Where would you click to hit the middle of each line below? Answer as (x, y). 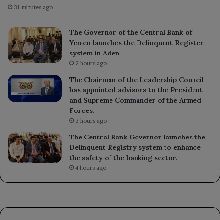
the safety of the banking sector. (124, 157)
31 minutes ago (33, 7)
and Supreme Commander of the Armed (135, 100)
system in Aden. (95, 53)
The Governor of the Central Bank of (131, 32)
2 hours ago (91, 63)
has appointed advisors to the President (136, 90)
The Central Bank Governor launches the (137, 137)
